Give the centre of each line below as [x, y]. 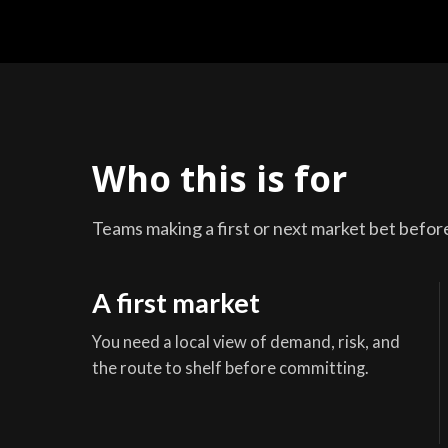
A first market [176, 302]
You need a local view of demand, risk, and [246, 341]
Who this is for [219, 178]
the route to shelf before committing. [230, 367]
